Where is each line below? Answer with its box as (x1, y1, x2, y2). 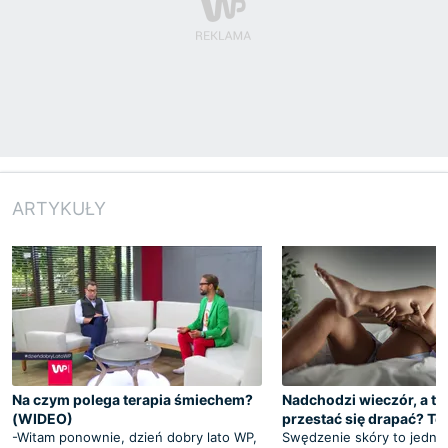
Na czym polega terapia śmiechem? (12, 390, 253, 408)
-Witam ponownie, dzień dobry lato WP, (12, 428, 257, 445)
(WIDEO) (12, 409, 73, 427)
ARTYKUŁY (12, 197, 106, 219)
